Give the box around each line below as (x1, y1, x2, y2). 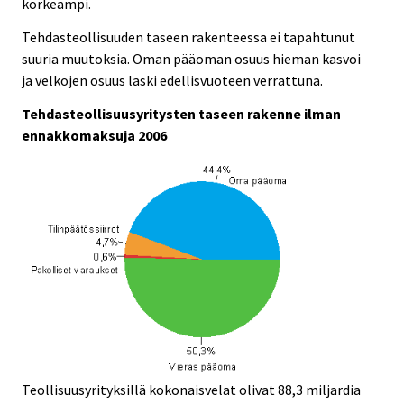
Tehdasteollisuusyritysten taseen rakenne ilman (22, 104, 341, 123)
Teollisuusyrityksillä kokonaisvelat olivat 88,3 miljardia (22, 381, 361, 399)
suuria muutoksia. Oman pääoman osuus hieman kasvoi (22, 49, 361, 68)
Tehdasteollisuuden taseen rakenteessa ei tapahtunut (22, 27, 355, 46)
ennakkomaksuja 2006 (22, 125, 167, 144)
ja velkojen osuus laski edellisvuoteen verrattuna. (22, 70, 323, 89)
